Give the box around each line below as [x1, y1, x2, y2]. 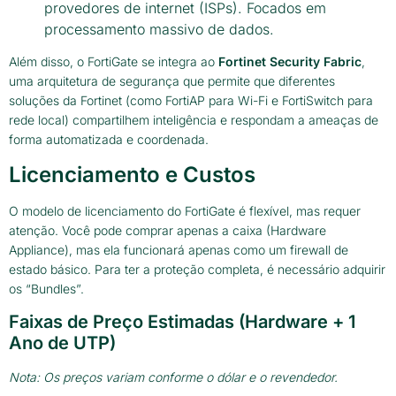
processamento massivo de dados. [44, 19, 274, 38]
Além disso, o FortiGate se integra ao [9, 54, 218, 70]
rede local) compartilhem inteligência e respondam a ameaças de [9, 112, 378, 128]
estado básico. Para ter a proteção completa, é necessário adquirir [9, 261, 385, 277]
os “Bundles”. [9, 280, 84, 296]
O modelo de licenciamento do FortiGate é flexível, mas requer [9, 202, 361, 218]
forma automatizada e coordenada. [9, 132, 209, 148]
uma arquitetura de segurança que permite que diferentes [9, 73, 335, 89]
